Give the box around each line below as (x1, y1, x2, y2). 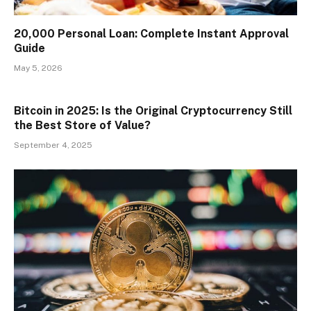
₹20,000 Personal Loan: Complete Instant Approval (14, 27, 289, 41)
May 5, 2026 (14, 63, 62, 74)
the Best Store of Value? (14, 119, 151, 133)
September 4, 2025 (14, 140, 92, 151)
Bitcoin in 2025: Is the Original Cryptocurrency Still (14, 104, 292, 118)
